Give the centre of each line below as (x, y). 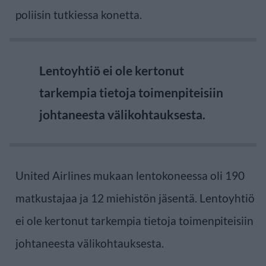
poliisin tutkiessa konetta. (79, 14)
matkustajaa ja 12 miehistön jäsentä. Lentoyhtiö (135, 198)
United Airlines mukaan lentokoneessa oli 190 (130, 175)
